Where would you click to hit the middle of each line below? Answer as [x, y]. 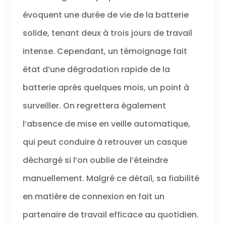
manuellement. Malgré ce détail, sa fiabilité [111, 179]
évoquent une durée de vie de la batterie [105, 15]
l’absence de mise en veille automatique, [106, 124]
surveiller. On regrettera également [94, 106]
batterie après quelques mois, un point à [106, 88]
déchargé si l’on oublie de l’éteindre [95, 160]
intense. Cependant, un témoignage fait [105, 51]
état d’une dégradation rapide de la [96, 70]
